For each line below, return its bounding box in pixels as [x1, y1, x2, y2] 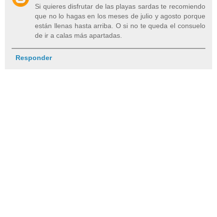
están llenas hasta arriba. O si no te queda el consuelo [35, 22, 205, 30]
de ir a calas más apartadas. [35, 31, 123, 40]
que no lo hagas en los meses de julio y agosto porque [35, 12, 205, 20]
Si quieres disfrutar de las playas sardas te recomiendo [35, 2, 205, 11]
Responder [15, 53, 52, 62]
